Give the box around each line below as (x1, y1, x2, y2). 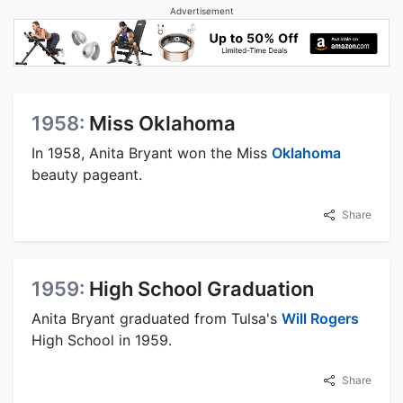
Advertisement (169, 4, 234, 16)
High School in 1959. (31, 331, 172, 349)
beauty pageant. (31, 166, 142, 184)
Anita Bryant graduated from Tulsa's (31, 309, 282, 327)
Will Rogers (282, 309, 359, 327)
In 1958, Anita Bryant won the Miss (31, 144, 272, 162)
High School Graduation (89, 277, 314, 300)
